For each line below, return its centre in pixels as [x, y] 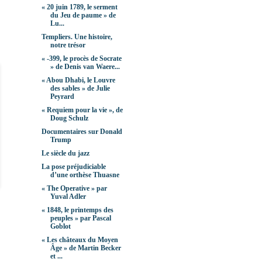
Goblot [60, 227]
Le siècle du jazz [65, 154]
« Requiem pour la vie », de [82, 110]
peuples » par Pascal [80, 218]
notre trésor [68, 45]
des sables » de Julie [80, 89]
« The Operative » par [74, 189]
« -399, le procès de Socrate [81, 59]
